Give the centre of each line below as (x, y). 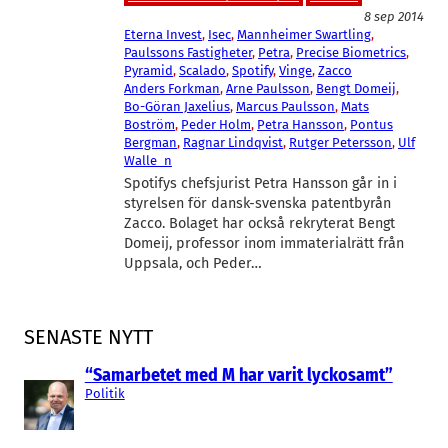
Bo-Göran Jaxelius (177, 107)
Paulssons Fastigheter (188, 53)
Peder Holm (216, 125)
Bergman (150, 143)
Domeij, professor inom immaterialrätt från (264, 244)
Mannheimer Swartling (304, 35)
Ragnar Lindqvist (233, 143)
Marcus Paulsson (285, 107)
